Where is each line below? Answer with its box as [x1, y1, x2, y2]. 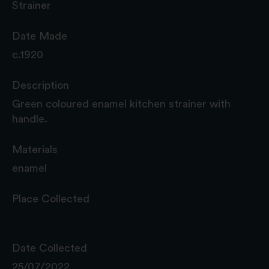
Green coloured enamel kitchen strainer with [12, 98, 231, 109]
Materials [12, 144, 58, 155]
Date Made [12, 30, 67, 41]
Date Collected [12, 242, 87, 253]
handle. [12, 113, 47, 124]
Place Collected [12, 193, 89, 204]
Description [12, 79, 69, 91]
